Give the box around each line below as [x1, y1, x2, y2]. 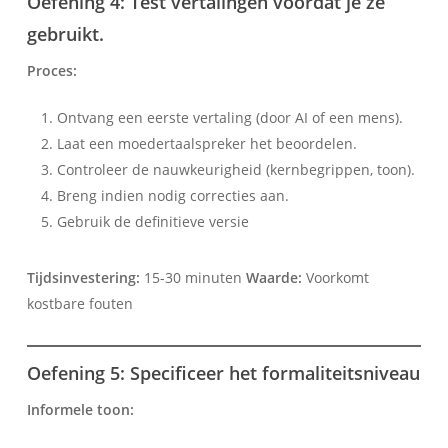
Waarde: [245, 268, 302, 288]
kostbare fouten [26, 294, 133, 314]
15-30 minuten [139, 268, 246, 288]
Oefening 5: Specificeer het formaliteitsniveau [26, 361, 420, 386]
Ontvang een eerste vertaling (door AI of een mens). [56, 108, 403, 128]
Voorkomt [301, 268, 369, 288]
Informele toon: [26, 400, 134, 420]
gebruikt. [26, 22, 104, 47]
